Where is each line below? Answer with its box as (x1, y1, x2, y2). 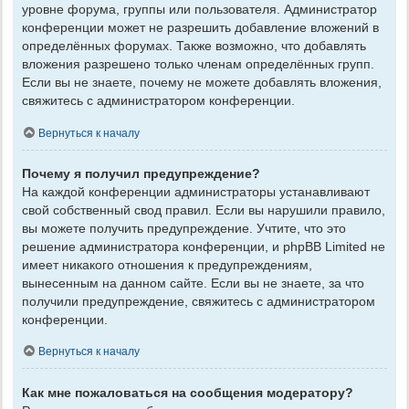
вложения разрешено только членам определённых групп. (22, 57, 374, 72)
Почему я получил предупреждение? (22, 165, 260, 181)
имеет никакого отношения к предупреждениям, (22, 257, 312, 272)
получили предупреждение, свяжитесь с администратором (22, 293, 375, 309)
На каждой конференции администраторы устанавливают (22, 184, 370, 199)
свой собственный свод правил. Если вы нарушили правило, (22, 202, 385, 217)
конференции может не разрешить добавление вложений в (22, 20, 379, 36)
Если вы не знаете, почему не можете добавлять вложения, (22, 75, 382, 90)
